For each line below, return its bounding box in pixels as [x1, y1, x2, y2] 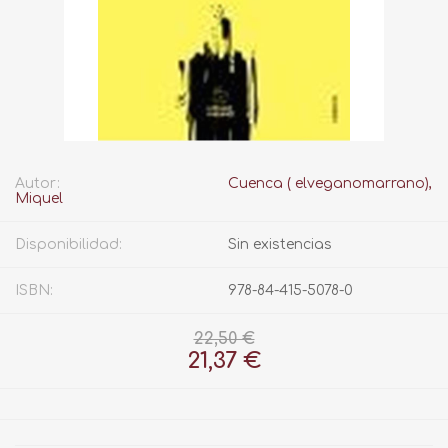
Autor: [15, 176, 60, 192]
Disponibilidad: [15, 237, 122, 253]
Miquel [15, 191, 63, 207]
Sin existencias [228, 237, 332, 253]
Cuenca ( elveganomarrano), [228, 176, 432, 192]
